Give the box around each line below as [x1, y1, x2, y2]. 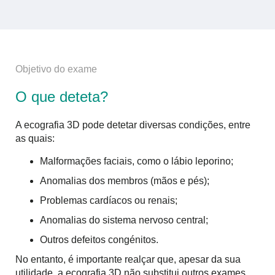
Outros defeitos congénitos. [40, 234, 158, 245]
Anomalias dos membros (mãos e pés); [40, 175, 209, 186]
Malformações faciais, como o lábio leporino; [40, 155, 233, 166]
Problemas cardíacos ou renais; [40, 195, 177, 206]
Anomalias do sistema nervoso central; [40, 214, 208, 225]
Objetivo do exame [15, 64, 97, 75]
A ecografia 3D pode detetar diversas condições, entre [15, 120, 250, 131]
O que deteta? [15, 88, 108, 106]
